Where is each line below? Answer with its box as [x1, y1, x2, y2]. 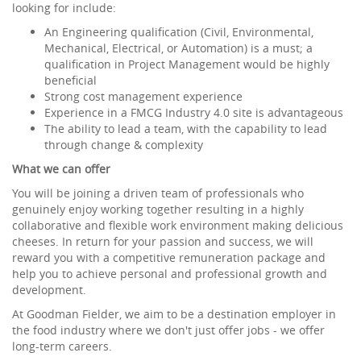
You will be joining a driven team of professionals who [12, 185, 304, 201]
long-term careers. [12, 338, 112, 355]
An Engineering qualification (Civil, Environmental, [44, 24, 313, 40]
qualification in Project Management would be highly [44, 56, 330, 73]
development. [12, 282, 86, 298]
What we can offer [12, 161, 110, 177]
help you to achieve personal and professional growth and [12, 266, 327, 282]
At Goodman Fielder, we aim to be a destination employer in [12, 306, 336, 322]
